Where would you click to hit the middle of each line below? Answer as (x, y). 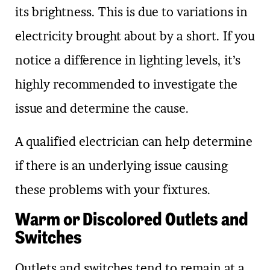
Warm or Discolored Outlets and (132, 219)
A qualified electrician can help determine (134, 141)
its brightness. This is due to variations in (131, 12)
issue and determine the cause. (102, 109)
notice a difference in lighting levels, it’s (128, 61)
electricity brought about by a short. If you (135, 36)
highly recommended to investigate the (126, 85)
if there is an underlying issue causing (121, 165)
